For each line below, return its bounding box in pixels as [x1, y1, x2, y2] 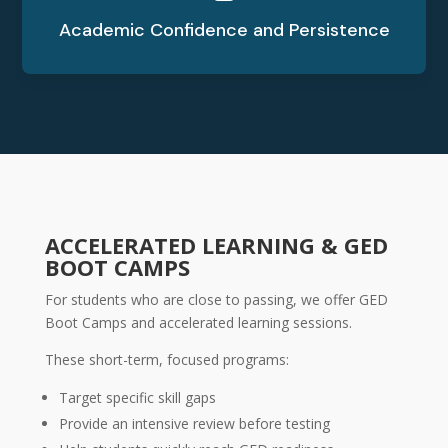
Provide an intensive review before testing [58, 414, 330, 433]
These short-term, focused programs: [44, 350, 289, 369]
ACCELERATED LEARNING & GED [44, 230, 388, 260]
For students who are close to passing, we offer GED [44, 290, 388, 309]
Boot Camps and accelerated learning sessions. [44, 313, 352, 332]
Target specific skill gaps [58, 388, 216, 407]
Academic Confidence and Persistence [58, 18, 390, 42]
